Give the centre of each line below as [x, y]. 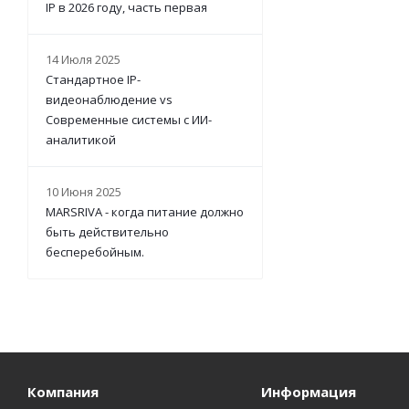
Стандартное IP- [93, 79]
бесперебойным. [95, 252]
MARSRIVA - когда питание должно [145, 212]
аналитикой [81, 140]
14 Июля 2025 [83, 59]
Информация [308, 392]
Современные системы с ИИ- [129, 120]
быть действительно [107, 232]
